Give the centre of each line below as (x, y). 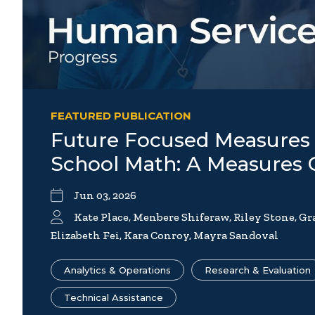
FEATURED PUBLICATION (121, 116)
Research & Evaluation (258, 270)
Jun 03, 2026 (105, 195)
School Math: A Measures (179, 164)
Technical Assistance (114, 298)
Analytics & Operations (117, 270)
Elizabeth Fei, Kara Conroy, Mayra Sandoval (165, 236)
